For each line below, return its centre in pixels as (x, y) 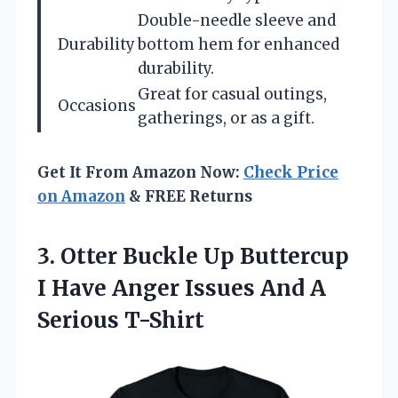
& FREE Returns (189, 196)
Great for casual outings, (232, 94)
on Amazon (81, 196)
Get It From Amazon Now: (140, 172)
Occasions (97, 106)
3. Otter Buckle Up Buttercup (193, 256)
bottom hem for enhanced (239, 44)
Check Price (291, 172)
